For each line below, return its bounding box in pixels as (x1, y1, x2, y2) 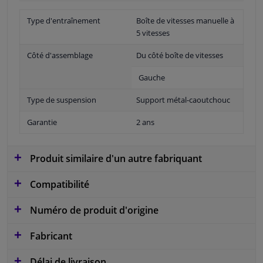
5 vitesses (136, 27, 170, 38)
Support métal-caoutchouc (136, 94, 230, 105)
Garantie (27, 116, 57, 127)
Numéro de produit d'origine (28, 203, 159, 217)
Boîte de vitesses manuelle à (136, 15, 234, 26)
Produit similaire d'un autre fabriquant (28, 151, 202, 165)
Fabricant (28, 229, 72, 242)
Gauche (139, 72, 165, 83)
